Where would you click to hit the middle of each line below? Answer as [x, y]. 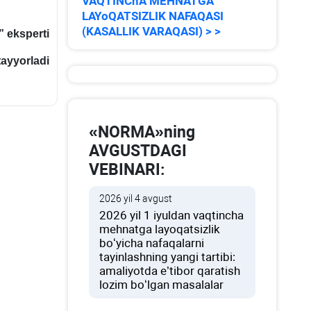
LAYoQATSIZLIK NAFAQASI [153, 16]
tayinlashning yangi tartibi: [168, 257]
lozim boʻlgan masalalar [162, 285]
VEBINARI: [127, 170]
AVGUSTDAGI [138, 151]
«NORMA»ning [142, 132]
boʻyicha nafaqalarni [152, 243]
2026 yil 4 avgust [136, 199]
